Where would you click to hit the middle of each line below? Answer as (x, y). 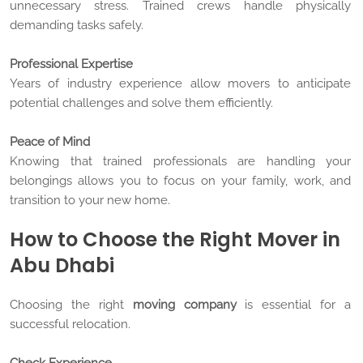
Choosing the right (71, 305)
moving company (184, 305)
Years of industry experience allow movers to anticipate (180, 84)
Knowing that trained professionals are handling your (180, 162)
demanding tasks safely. (77, 26)
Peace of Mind (50, 142)
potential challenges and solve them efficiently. (141, 103)
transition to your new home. (90, 201)
